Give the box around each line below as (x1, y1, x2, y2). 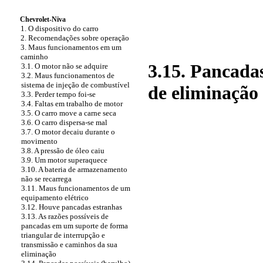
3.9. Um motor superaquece (21, 156, 107, 164)
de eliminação (148, 82, 258, 103)
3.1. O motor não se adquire (21, 62, 108, 70)
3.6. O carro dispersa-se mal (21, 118, 107, 127)
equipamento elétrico (21, 193, 89, 202)
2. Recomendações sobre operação (21, 33, 129, 42)
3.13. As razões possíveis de (21, 212, 109, 221)
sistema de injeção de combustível (21, 80, 130, 89)
